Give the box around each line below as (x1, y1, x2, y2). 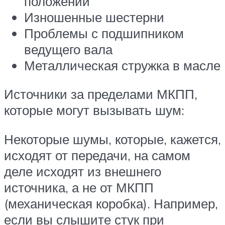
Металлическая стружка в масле (24, 57, 220, 73)
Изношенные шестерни (24, 9, 164, 25)
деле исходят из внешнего (4, 163, 161, 179)
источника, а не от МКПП (4, 179, 154, 195)
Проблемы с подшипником (24, 25, 184, 41)
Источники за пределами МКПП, (4, 86, 197, 102)
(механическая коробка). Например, (4, 195, 218, 211)
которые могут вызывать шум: (4, 102, 184, 119)
